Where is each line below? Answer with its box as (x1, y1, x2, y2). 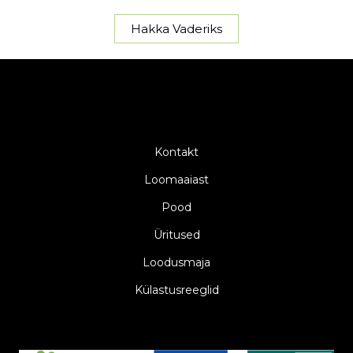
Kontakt (154, 144, 199, 159)
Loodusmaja (143, 255, 210, 269)
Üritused (153, 227, 200, 242)
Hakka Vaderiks (131, 21, 222, 36)
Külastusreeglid (134, 282, 219, 297)
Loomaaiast (144, 172, 209, 187)
